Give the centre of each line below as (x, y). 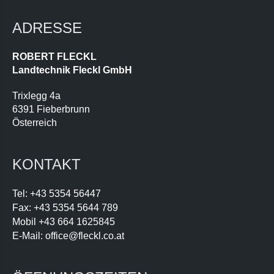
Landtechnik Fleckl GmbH (72, 70)
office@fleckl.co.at (85, 236)
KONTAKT (46, 165)
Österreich (35, 123)
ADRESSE (47, 28)
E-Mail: (29, 236)
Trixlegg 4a (36, 96)
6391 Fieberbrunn (51, 109)
